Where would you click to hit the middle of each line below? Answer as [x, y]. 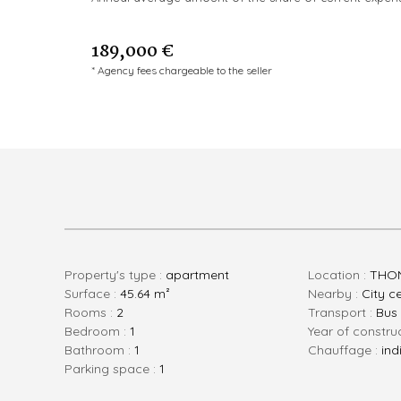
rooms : [94, 312]
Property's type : [119, 274]
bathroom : [103, 350]
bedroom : [101, 331]
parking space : [116, 368]
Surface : [96, 293]
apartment [197, 274]
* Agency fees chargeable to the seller [182, 70]
